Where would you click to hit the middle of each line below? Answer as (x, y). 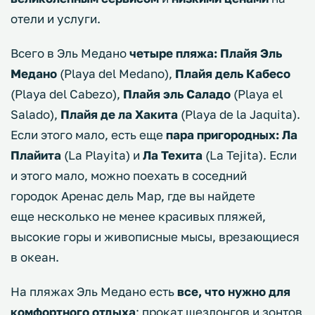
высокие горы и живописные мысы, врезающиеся (155, 237)
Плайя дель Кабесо (233, 74)
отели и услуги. (58, 19)
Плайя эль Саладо (177, 94)
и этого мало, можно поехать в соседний (129, 176)
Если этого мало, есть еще (88, 135)
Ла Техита (173, 155)
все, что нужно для (234, 292)
